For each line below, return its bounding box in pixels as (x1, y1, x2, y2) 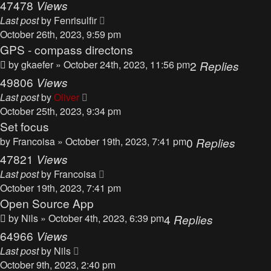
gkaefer (21, 57, 53, 71)
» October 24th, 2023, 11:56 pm (56, 57, 190, 71)
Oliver (54, 90, 79, 104)
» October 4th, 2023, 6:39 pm (41, 211, 164, 225)
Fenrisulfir (54, 13, 97, 27)
